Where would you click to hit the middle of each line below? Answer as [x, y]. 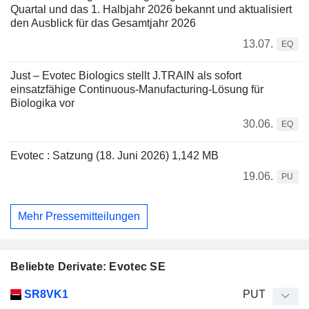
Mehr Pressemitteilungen [79, 216]
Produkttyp [94, 293]
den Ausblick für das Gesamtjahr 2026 [103, 23]
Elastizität [151, 293]
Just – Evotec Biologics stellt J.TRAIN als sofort [126, 76]
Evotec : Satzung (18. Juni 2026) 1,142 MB [114, 156]
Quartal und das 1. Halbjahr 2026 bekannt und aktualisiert [151, 10]
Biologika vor [42, 103]
